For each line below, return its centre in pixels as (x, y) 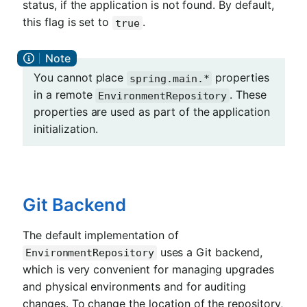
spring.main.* (170, 78)
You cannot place (81, 78)
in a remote (65, 95)
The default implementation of (101, 235)
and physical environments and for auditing (135, 287)
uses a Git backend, (209, 253)
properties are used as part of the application (152, 112)
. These (248, 95)
